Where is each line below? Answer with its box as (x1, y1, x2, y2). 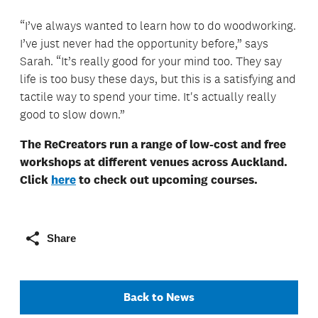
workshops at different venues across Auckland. (20, 154, 287, 170)
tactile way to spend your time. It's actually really (20, 89, 276, 104)
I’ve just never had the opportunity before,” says (20, 35, 268, 50)
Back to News (123, 289, 194, 305)
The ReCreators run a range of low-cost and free (20, 136, 286, 152)
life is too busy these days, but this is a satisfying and (20, 71, 296, 86)
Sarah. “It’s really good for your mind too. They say (20, 53, 282, 68)
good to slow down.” (20, 106, 125, 121)
